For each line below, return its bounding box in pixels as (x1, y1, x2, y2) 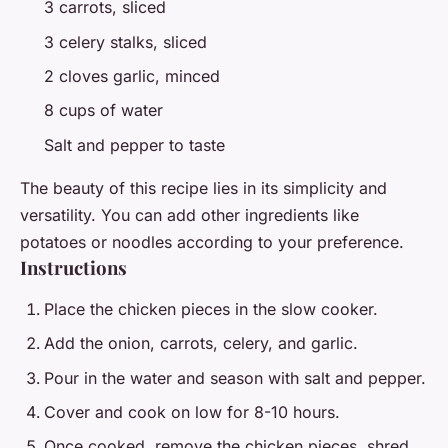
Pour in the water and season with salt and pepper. (44, 367, 426, 388)
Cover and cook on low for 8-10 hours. (44, 401, 340, 422)
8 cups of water (44, 100, 163, 121)
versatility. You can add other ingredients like (20, 204, 359, 225)
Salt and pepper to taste (44, 134, 225, 155)
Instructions (20, 254, 127, 280)
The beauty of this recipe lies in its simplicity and (20, 177, 387, 198)
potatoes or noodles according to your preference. (20, 231, 404, 252)
